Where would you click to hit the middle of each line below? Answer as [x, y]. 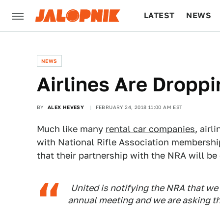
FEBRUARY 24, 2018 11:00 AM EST [139, 107]
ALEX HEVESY [66, 107]
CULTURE [163, 47]
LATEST [159, 15]
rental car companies [150, 129]
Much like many [71, 129]
